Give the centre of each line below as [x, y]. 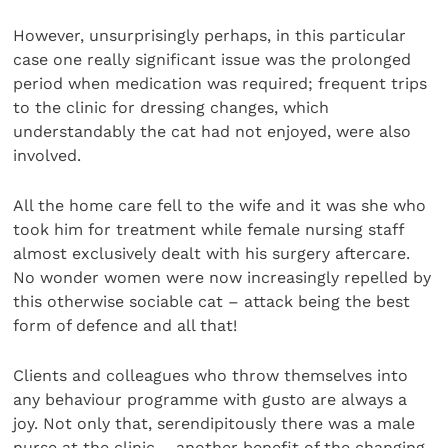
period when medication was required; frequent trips [220, 83]
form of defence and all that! [125, 325]
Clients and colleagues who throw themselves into [211, 376]
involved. [47, 155]
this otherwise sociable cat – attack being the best [212, 301]
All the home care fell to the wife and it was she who [220, 205]
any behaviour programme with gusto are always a [210, 400]
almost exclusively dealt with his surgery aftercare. [212, 253]
